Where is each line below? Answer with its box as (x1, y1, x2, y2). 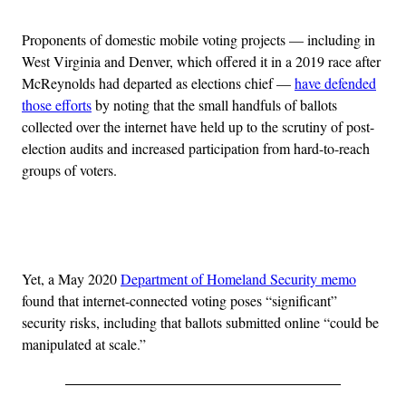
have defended (295, 72, 376, 92)
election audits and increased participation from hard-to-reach (22, 138, 370, 158)
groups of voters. (22, 159, 117, 179)
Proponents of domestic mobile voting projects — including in (22, 29, 375, 49)
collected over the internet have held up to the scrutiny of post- (22, 116, 374, 136)
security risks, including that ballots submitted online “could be (22, 312, 379, 332)
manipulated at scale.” (22, 333, 146, 353)
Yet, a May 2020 (22, 268, 121, 288)
